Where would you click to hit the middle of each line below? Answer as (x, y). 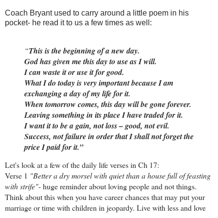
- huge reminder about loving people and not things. (118, 186)
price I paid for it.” (54, 147)
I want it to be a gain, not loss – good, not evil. (97, 125)
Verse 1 (17, 176)
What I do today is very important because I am (99, 82)
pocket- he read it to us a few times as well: (78, 22)
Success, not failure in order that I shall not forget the (109, 136)
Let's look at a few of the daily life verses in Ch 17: (82, 165)
